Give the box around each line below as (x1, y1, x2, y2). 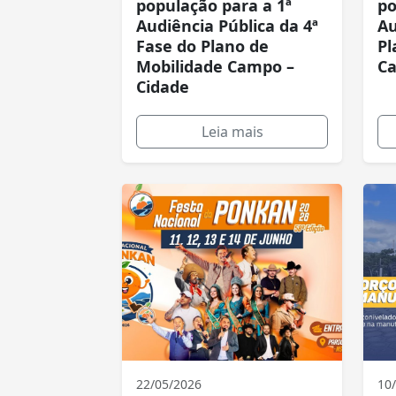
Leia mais (201, 122, 263, 141)
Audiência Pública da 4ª (136, 15, 318, 36)
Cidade (136, 76, 189, 97)
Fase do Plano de (136, 35, 269, 57)
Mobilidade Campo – (136, 56, 294, 77)
